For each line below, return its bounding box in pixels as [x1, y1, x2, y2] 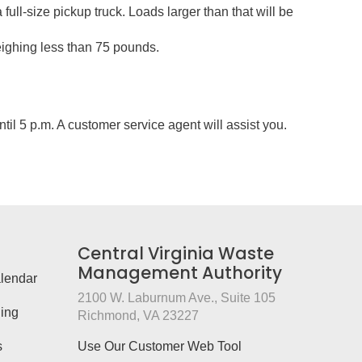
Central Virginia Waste [78, 241, 274, 265]
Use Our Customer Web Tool [78, 339, 242, 353]
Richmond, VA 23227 [78, 308, 199, 322]
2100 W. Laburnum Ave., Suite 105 [78, 290, 276, 305]
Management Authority [78, 260, 282, 284]
